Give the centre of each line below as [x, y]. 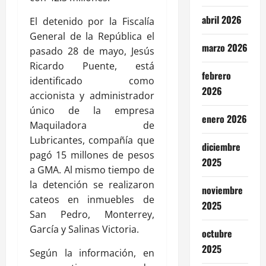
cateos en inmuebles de [92, 199]
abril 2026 [221, 20]
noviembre [222, 190]
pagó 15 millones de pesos [92, 155]
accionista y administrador [92, 95]
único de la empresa [92, 110]
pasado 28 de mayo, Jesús [92, 51]
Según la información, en [92, 253]
